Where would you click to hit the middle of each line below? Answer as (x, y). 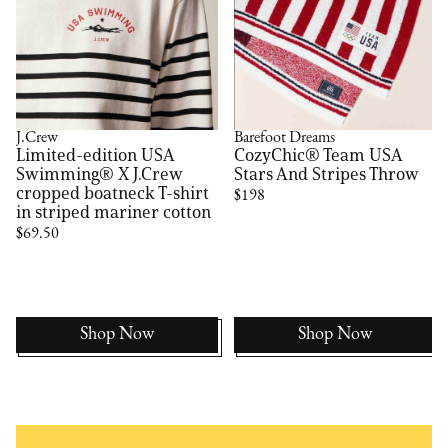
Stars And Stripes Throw (327, 174)
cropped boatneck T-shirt (113, 192)
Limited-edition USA (95, 154)
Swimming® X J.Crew (100, 173)
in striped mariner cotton (114, 211)
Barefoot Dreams (285, 138)
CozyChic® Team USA (318, 155)
